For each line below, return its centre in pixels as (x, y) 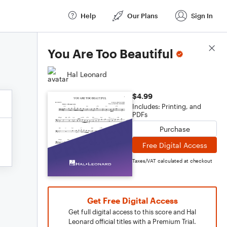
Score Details (194, 49)
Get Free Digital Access (132, 200)
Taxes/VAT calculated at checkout (172, 161)
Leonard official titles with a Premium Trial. (132, 221)
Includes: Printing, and (167, 106)
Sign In (202, 15)
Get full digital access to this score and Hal (132, 212)
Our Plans (142, 15)
